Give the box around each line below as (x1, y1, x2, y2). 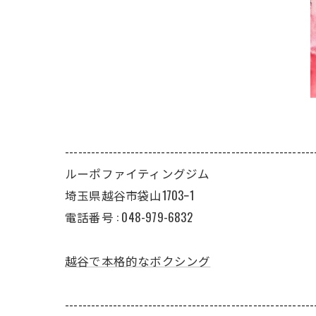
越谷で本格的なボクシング (65, 252, 211, 270)
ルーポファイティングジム (65, 164, 210, 183)
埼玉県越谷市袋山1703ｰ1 (65, 186, 194, 205)
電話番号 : (65, 208, 122, 226)
